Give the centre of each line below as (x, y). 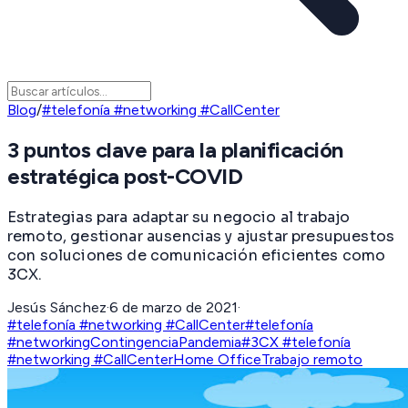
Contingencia (134, 342)
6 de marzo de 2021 (174, 307)
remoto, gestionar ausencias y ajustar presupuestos (201, 236)
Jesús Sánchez (57, 307)
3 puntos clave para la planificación (175, 150)
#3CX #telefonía (296, 342)
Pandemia (210, 342)
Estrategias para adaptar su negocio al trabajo (179, 217)
